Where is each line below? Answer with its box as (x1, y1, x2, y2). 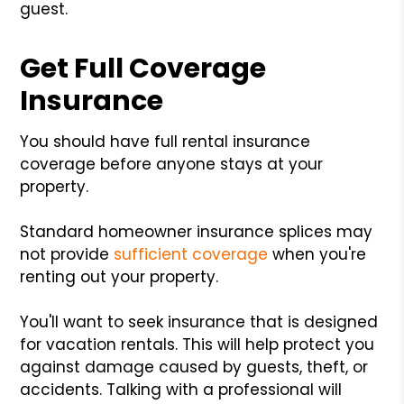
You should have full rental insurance (20, 130, 311, 152)
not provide (20, 243, 115, 265)
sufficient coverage (114, 243, 269, 265)
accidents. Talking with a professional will (20, 378, 343, 400)
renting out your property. (20, 265, 219, 288)
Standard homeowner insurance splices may (20, 220, 373, 243)
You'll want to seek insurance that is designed (20, 310, 379, 333)
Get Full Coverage (20, 49, 267, 87)
